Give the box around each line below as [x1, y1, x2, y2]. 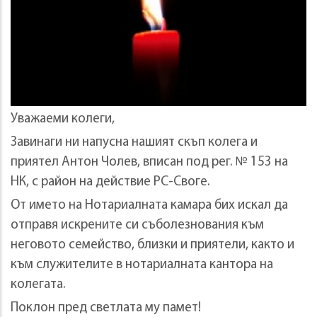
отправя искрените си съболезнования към [11, 218, 264, 232]
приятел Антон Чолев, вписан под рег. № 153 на [11, 155, 288, 169]
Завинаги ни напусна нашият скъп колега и [11, 135, 258, 149]
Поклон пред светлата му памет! [11, 301, 201, 315]
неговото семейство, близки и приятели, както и [11, 238, 294, 252]
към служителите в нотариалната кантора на [11, 258, 273, 272]
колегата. [11, 277, 65, 292]
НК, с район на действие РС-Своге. [11, 175, 209, 189]
